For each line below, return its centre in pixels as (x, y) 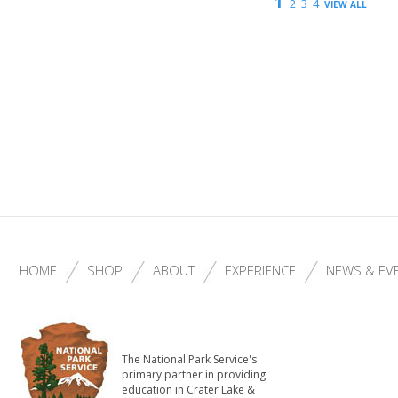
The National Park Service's (189, 359)
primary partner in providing (194, 374)
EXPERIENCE (260, 270)
